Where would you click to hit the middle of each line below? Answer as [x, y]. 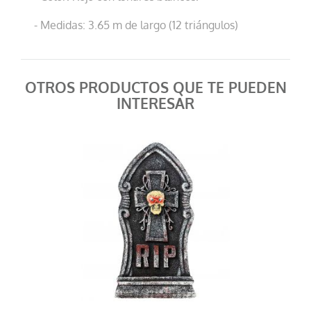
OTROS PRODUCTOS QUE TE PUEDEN [155, 88]
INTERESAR [155, 104]
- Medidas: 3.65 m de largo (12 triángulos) [136, 25]
